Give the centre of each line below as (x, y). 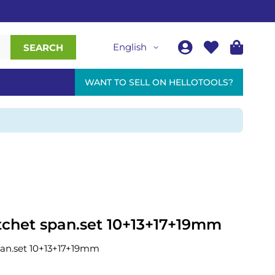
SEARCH (43, 47)
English (130, 47)
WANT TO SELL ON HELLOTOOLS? (159, 82)
